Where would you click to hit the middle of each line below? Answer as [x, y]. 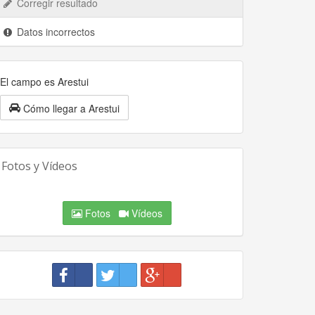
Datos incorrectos [54, 32]
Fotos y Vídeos [39, 166]
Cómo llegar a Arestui [71, 109]
